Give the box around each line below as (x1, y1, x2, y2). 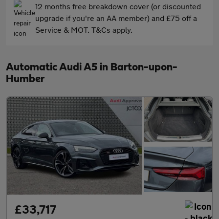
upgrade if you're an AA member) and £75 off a (35, 13, 197, 22)
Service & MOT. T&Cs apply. (35, 25, 132, 34)
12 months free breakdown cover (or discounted (35, 1, 201, 11)
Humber (6, 73, 44, 84)
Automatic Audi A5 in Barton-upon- (6, 62, 177, 72)
